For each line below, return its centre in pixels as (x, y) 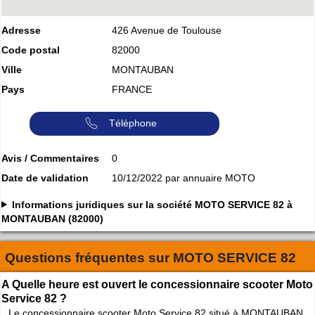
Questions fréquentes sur (89, 257)
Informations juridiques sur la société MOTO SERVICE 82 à (153, 204)
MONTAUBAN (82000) (52, 218)
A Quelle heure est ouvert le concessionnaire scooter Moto (157, 284)
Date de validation (45, 178)
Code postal (31, 50)
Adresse (21, 30)
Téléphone (133, 123)
